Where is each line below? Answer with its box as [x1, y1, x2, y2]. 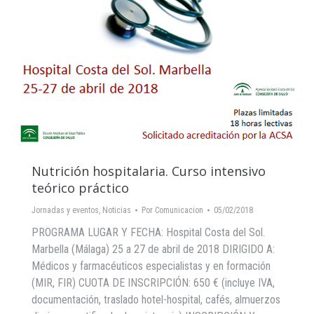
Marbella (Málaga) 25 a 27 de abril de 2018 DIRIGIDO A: [32, 243, 275, 256]
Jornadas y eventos [32, 205, 99, 215]
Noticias [102, 205, 131, 215]
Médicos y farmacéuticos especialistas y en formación [32, 259, 271, 273]
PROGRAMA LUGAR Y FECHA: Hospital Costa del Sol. [32, 226, 265, 239]
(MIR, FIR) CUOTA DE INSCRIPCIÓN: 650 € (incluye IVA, [32, 276, 275, 289]
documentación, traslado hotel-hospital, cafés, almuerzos [32, 293, 280, 306]
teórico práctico [32, 179, 129, 196]
